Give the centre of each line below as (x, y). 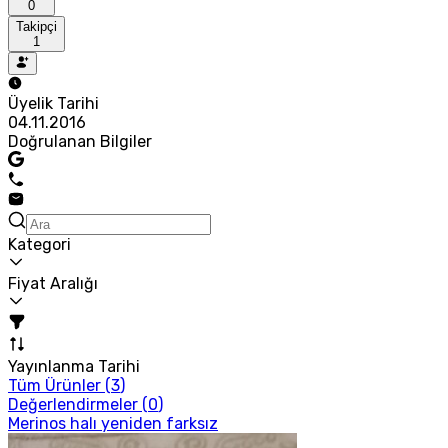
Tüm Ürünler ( (59, 385)
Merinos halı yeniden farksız (113, 423)
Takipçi (36, 27)
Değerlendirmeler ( (78, 404)
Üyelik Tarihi (53, 103)
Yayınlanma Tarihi (74, 366)
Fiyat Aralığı (53, 283)
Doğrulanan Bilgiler (80, 141)
